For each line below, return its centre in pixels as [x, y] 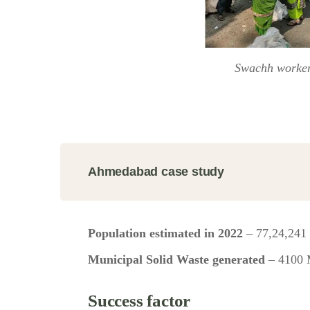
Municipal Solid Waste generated [176, 260]
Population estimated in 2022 [167, 234]
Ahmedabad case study [156, 172]
